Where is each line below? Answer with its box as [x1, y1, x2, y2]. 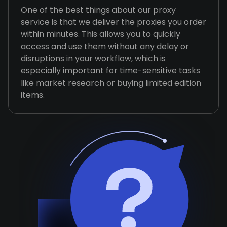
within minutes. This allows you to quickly [21, 28, 180, 40]
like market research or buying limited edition [21, 77, 201, 89]
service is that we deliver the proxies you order [21, 16, 206, 28]
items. [21, 89, 45, 101]
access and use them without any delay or [21, 41, 189, 52]
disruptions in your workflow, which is [21, 53, 166, 64]
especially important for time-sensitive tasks [21, 65, 200, 77]
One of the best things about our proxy [21, 4, 176, 16]
